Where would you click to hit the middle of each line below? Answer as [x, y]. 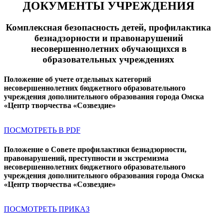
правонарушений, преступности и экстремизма [86, 158]
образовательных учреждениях [108, 59]
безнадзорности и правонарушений [108, 38]
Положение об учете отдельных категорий [77, 79]
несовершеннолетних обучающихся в [108, 48]
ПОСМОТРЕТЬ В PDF [42, 130]
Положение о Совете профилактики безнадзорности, [95, 149]
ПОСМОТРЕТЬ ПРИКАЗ [47, 209]
